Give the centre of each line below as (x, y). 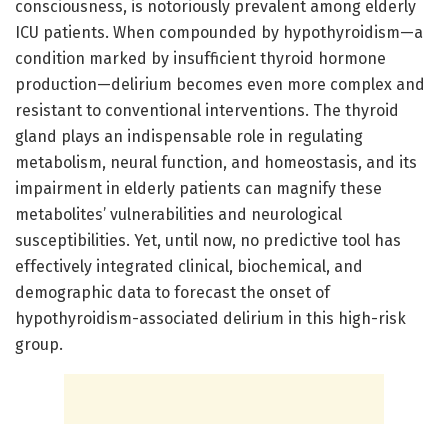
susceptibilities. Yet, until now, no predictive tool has (208, 240)
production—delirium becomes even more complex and (220, 84)
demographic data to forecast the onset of (172, 292)
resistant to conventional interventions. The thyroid (207, 110)
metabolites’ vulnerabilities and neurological (178, 214)
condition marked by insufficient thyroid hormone (200, 58)
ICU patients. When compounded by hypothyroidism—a (219, 32)
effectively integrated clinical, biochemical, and (189, 266)
